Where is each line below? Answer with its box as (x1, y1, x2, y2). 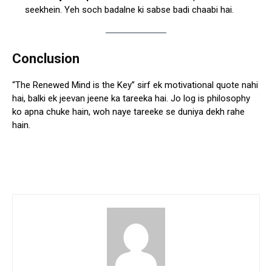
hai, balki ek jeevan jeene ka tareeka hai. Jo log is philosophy (12, 93, 250, 104)
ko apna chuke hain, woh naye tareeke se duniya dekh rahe (12, 106, 245, 118)
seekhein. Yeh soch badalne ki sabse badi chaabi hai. (25, 4, 234, 16)
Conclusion (12, 51, 80, 67)
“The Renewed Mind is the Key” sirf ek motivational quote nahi (12, 80, 258, 91)
